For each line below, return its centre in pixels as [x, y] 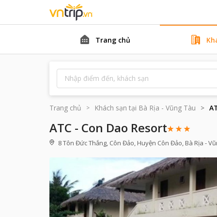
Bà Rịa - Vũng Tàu [167, 108]
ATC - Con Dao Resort [108, 128]
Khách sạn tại [116, 108]
